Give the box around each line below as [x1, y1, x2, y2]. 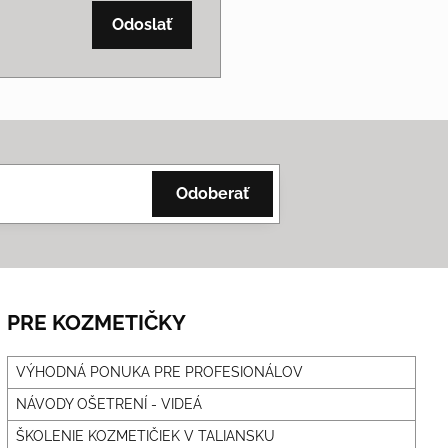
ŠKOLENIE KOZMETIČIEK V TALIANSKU [16, 428, 276, 445]
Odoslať [111, 15, 172, 35]
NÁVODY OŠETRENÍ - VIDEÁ [16, 396, 203, 413]
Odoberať [175, 184, 249, 204]
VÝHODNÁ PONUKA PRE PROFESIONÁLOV [16, 364, 304, 381]
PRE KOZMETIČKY [7, 310, 187, 336]
